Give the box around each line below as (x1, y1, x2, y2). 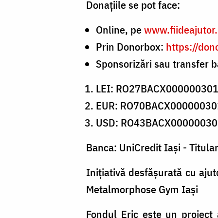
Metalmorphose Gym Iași (86, 182, 198, 196)
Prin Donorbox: (96, 39, 166, 54)
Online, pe (96, 22, 144, 36)
